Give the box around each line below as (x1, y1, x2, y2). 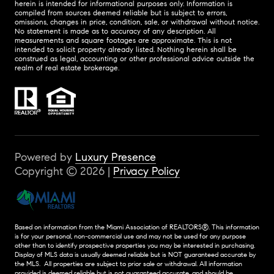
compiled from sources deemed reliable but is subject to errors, (15, 7, 227, 17)
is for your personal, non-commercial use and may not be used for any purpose (15, 232, 246, 241)
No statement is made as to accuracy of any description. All (15, 26, 216, 35)
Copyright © (15, 165, 80, 179)
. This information (209, 223, 259, 232)
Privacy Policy (113, 165, 180, 179)
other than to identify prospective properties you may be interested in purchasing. (15, 242, 255, 250)
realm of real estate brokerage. (15, 62, 119, 72)
